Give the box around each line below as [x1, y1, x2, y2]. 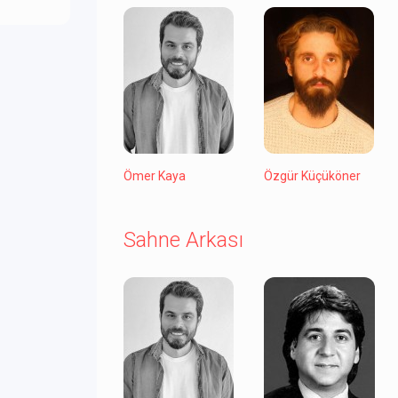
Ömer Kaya [123, 169, 186, 184]
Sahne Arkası [123, 227, 243, 253]
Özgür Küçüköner [263, 169, 361, 184]
